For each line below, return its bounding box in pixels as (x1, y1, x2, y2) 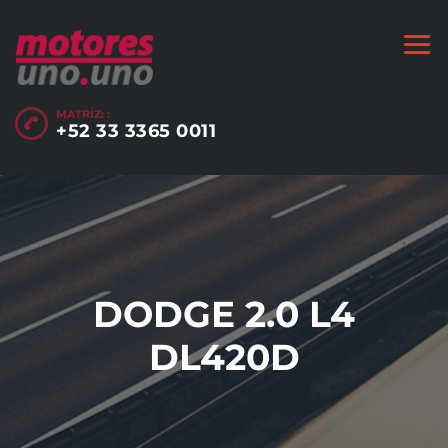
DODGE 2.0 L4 (93, 291, 355, 336)
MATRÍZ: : (56, 106, 110, 121)
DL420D (148, 334, 300, 379)
